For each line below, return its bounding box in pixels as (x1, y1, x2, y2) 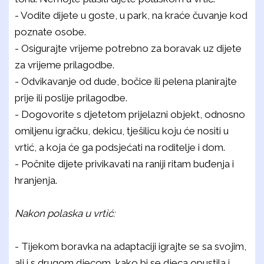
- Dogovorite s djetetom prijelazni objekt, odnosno (15, 108, 245, 120)
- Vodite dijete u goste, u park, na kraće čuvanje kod (15, 9, 247, 21)
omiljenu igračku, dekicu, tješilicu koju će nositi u (15, 125, 229, 137)
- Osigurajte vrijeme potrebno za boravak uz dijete (15, 42, 242, 54)
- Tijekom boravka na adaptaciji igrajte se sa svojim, (15, 240, 246, 252)
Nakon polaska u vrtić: (15, 207, 115, 219)
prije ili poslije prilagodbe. (15, 92, 127, 104)
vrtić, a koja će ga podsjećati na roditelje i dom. (15, 141, 225, 153)
